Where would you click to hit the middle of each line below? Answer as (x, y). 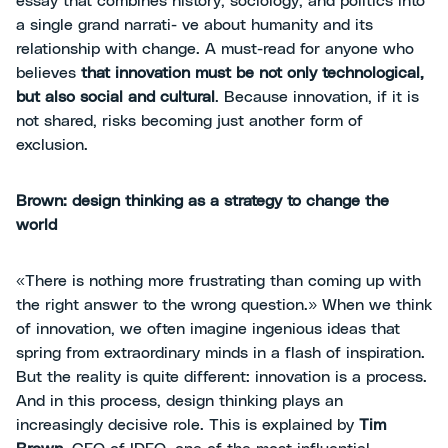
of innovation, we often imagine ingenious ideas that (208, 329)
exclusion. (52, 145)
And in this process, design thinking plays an (179, 401)
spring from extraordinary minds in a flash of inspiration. (220, 353)
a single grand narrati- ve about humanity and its (194, 25)
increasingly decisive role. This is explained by (187, 425)
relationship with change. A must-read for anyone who (215, 49)
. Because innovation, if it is (317, 97)
